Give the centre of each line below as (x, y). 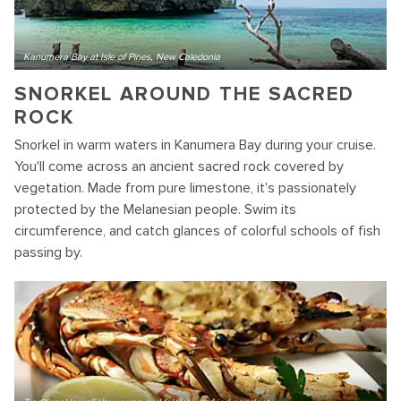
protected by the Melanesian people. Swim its (155, 209)
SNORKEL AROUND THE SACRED (184, 94)
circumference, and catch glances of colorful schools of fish (197, 231)
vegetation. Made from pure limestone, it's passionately (185, 188)
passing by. (48, 252)
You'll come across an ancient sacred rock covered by (179, 166)
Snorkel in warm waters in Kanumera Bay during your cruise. (195, 145)
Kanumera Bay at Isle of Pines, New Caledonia (122, 57)
